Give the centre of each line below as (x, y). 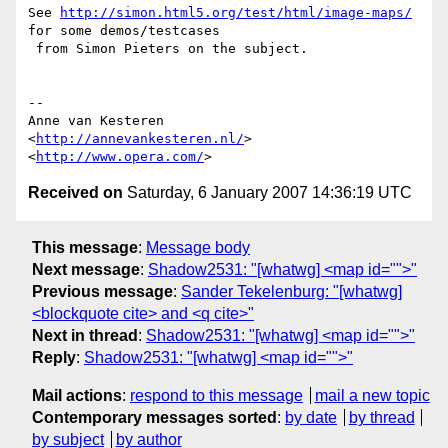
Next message (86, 269)
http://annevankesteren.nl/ (140, 139)
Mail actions (77, 395)
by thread (381, 417)
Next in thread (85, 335)
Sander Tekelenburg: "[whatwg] (291, 291)
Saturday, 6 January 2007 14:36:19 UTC (267, 193)
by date (311, 417)
